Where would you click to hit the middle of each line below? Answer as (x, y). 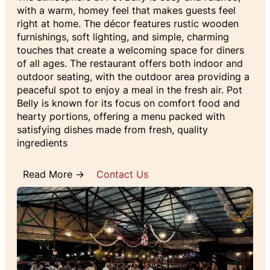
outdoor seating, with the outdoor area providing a (133, 77)
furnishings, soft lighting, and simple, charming (123, 37)
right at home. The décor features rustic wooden (128, 24)
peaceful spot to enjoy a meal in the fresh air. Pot (130, 90)
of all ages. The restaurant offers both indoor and (130, 64)
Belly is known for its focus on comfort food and (128, 103)
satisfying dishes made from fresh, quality (112, 130)
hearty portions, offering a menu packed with (121, 117)
